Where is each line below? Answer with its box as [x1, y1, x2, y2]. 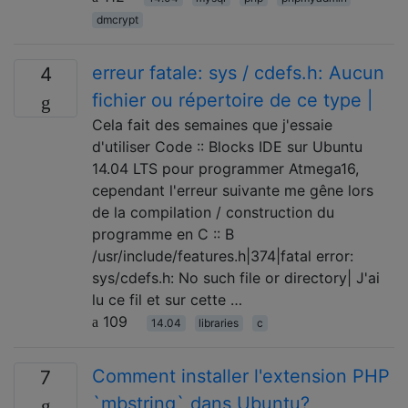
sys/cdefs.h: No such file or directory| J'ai [92, 268, 380, 287]
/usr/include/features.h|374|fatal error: [92, 246, 353, 265]
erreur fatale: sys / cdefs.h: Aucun [92, 61, 384, 84]
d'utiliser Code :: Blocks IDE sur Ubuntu [92, 137, 362, 156]
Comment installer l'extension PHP [92, 364, 390, 387]
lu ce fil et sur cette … [92, 290, 242, 309]
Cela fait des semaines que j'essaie [92, 115, 332, 134]
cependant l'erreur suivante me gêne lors [92, 180, 373, 199]
